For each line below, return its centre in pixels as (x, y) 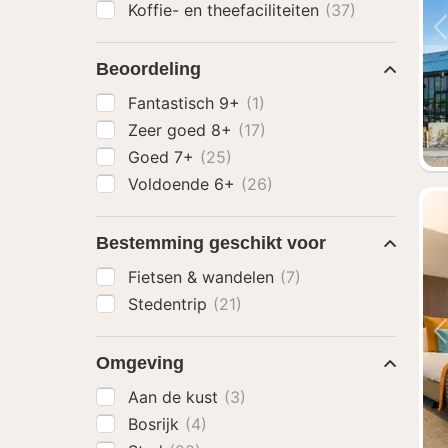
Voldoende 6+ (184, 184)
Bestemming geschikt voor (211, 243)
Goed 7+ (163, 157)
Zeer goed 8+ (182, 130)
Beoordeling (148, 69)
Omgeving (140, 363)
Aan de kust (175, 397)
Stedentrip (170, 304)
